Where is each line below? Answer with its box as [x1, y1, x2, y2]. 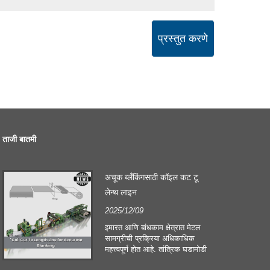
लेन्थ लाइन [105, 187, 137, 198]
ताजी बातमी [2, 134, 37, 145]
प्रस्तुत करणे [157, 33, 208, 45]
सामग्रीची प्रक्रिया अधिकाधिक [105, 234, 195, 243]
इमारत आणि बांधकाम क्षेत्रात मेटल [105, 223, 201, 233]
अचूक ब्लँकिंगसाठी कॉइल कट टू [105, 172, 199, 183]
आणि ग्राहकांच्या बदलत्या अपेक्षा [105, 256, 194, 265]
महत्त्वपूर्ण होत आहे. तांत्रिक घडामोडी [105, 245, 207, 254]
